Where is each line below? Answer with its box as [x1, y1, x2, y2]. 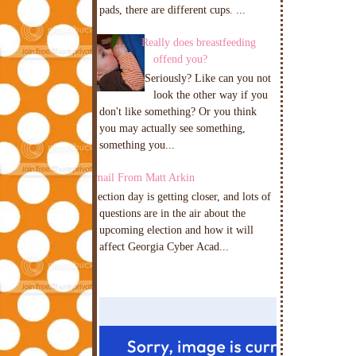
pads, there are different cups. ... [99, 3, 246, 16]
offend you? [153, 52, 207, 65]
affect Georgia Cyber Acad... [99, 239, 229, 253]
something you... [99, 137, 175, 151]
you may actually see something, [99, 121, 246, 134]
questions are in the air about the [99, 206, 246, 219]
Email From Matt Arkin [87, 170, 195, 184]
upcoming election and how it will [99, 222, 253, 236]
